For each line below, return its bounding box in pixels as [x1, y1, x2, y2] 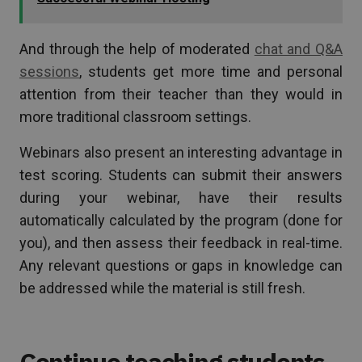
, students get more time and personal [79, 62, 343, 80]
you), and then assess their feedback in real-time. [19, 234, 343, 251]
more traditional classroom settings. [19, 107, 251, 125]
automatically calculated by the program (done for [19, 211, 343, 229]
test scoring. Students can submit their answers [19, 166, 343, 183]
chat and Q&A [254, 40, 343, 57]
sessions [19, 62, 79, 80]
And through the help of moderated [19, 40, 255, 57]
